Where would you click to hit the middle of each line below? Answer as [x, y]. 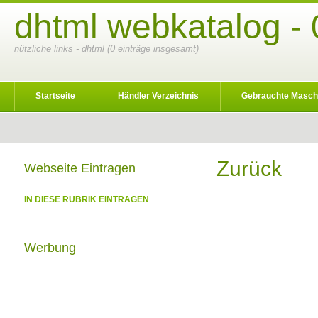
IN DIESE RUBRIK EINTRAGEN [87, 199]
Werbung [50, 248]
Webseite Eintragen [80, 168]
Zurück [249, 169]
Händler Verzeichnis [158, 96]
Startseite [55, 96]
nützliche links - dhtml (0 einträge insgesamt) [106, 49]
